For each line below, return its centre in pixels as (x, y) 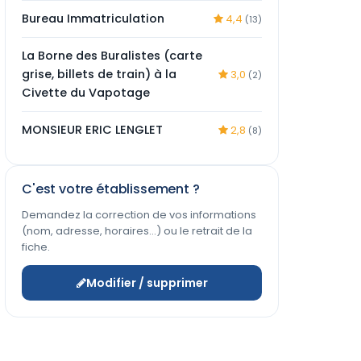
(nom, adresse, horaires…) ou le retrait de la (137, 231)
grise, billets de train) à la (99, 74)
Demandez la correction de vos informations (139, 215)
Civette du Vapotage (86, 93)
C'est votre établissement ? (111, 189)
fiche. (36, 247)
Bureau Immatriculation (93, 19)
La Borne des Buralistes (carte (112, 56)
